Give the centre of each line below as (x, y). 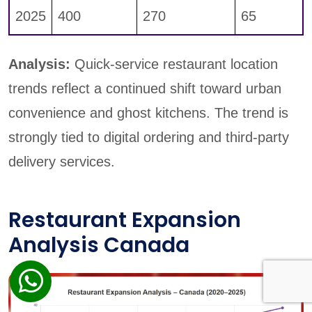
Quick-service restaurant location (174, 64)
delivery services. (62, 162)
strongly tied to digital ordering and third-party (149, 138)
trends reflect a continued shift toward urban (145, 89)
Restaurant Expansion (125, 220)
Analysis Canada (99, 245)
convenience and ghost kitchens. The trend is (148, 113)
